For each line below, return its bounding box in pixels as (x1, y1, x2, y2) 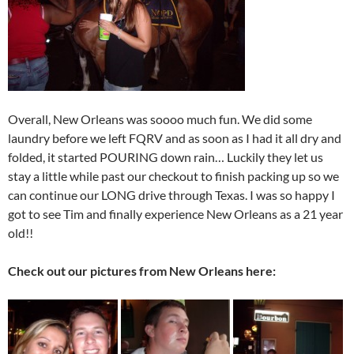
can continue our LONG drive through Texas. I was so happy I (8, 187, 335, 202)
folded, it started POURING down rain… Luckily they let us (8, 149, 323, 164)
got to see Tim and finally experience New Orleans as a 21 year (8, 206, 343, 221)
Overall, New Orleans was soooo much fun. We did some (8, 111, 312, 126)
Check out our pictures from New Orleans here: (8, 263, 276, 278)
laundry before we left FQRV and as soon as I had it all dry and (8, 130, 341, 145)
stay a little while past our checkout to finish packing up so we (8, 168, 339, 183)
